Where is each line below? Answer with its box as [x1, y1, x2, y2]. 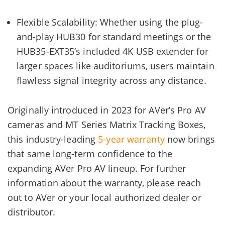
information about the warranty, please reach [8, 177, 201, 189]
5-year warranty [98, 133, 165, 146]
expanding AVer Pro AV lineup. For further [8, 162, 186, 175]
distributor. [8, 206, 56, 218]
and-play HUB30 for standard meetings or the [17, 31, 211, 43]
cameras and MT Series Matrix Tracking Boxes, [8, 119, 206, 131]
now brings [164, 133, 215, 146]
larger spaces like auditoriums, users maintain [17, 60, 214, 72]
